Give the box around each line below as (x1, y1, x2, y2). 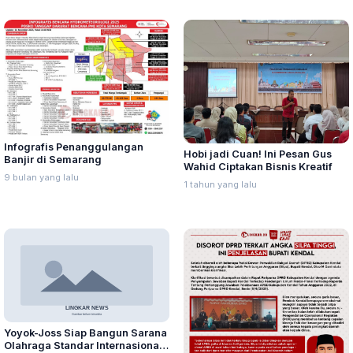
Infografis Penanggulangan (4, 141, 143, 154)
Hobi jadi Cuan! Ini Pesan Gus (184, 148, 332, 161)
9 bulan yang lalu (4, 172, 79, 184)
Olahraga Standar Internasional (4, 339, 162, 351)
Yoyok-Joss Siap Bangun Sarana (4, 326, 168, 339)
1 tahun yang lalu (184, 179, 257, 191)
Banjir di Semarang (4, 154, 102, 166)
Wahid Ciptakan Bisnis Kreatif (184, 161, 333, 173)
